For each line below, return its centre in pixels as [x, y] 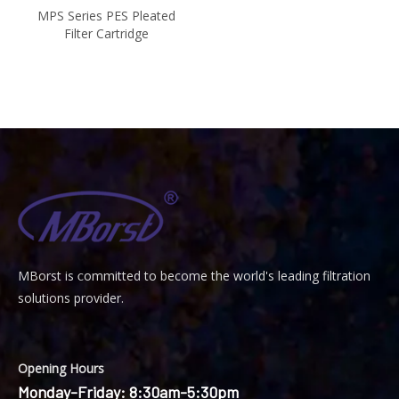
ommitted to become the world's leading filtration [227, 276]
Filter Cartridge [106, 33]
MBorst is [48, 276]
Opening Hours [61, 368]
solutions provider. [71, 298]
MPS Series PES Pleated [106, 16]
